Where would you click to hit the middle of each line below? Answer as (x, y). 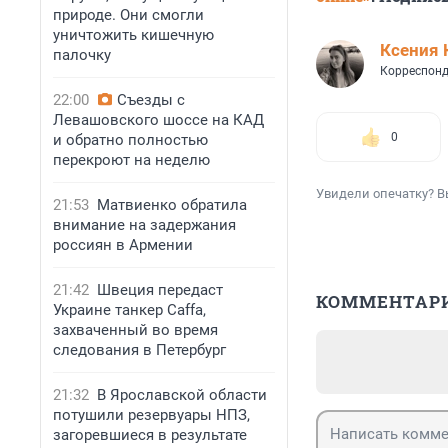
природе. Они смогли (128, 15)
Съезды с (151, 100)
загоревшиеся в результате (150, 435)
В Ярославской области (182, 395)
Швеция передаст (160, 290)
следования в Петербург (139, 350)
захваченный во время (135, 330)
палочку (82, 55)
